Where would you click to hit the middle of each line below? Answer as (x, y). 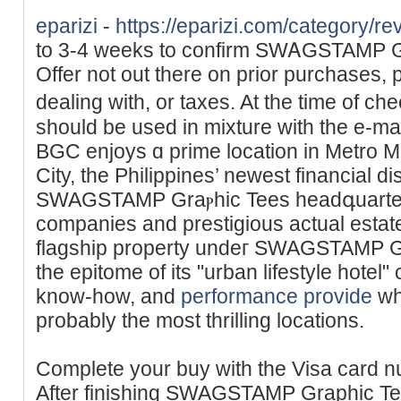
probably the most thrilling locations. (200, 320)
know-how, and (108, 296)
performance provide (277, 296)
